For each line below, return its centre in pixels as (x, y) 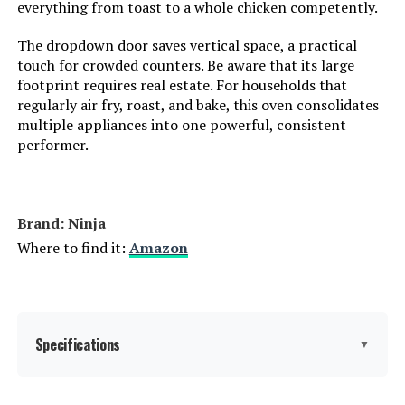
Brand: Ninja (61, 224)
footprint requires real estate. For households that (182, 85)
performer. (52, 145)
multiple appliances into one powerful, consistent (181, 125)
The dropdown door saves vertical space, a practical (187, 46)
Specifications (78, 345)
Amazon (158, 248)
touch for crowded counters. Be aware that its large (185, 66)
